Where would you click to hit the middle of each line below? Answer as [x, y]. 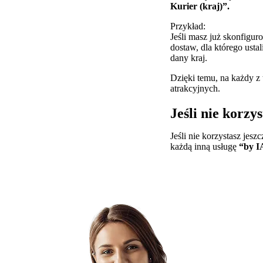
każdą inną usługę [205, 146]
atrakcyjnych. [195, 88]
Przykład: [188, 26]
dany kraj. [189, 58]
